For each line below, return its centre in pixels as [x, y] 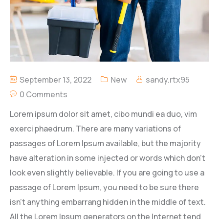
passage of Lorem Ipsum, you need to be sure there [104, 187]
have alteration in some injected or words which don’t [108, 158]
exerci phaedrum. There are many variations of [95, 128]
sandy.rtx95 [168, 79]
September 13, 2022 [55, 79]
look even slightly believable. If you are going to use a [107, 172]
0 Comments [44, 94]
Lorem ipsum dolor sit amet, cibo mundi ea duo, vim [103, 114]
